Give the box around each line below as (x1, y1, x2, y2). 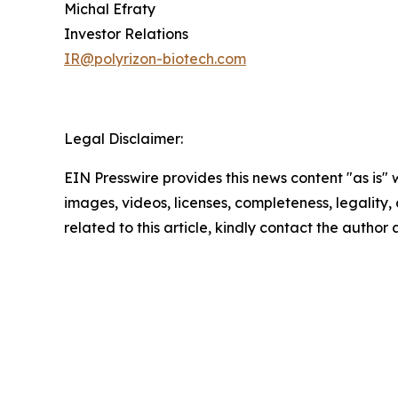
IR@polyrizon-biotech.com (64, 49, 246, 68)
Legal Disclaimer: (64, 129, 183, 147)
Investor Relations (64, 24, 188, 43)
